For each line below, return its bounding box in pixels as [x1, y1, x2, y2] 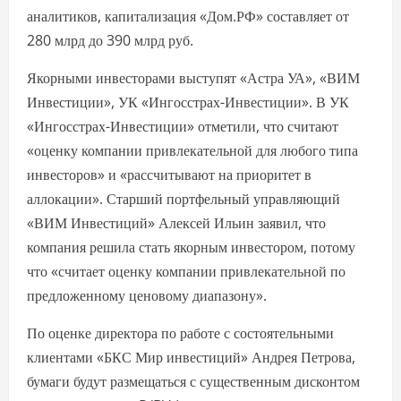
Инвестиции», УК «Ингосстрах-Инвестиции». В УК [27, 92, 349, 113]
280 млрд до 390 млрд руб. [27, 30, 193, 51]
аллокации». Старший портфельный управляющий [27, 189, 340, 209]
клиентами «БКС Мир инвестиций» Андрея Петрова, [27, 347, 355, 368]
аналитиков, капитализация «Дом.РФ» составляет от [27, 6, 349, 27]
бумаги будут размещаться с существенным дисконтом [27, 371, 360, 392]
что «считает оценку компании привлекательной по [27, 261, 346, 282]
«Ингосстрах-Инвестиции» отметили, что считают [27, 116, 338, 137]
